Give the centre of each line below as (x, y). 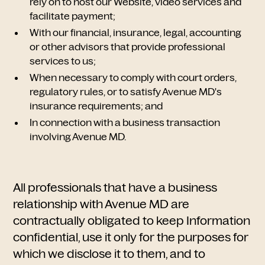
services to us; (64, 61)
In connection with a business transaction (125, 122)
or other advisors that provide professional (128, 47)
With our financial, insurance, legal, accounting (136, 33)
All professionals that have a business (115, 188)
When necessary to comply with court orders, (133, 77)
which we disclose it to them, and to (109, 254)
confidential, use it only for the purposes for (131, 237)
